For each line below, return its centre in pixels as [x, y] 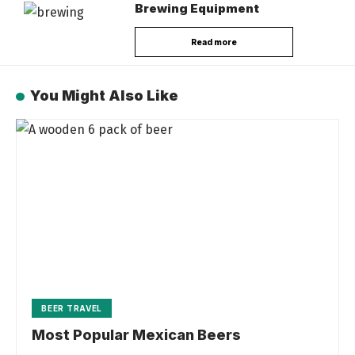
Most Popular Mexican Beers [137, 335]
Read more [214, 42]
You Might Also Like [104, 96]
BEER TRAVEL [72, 309]
